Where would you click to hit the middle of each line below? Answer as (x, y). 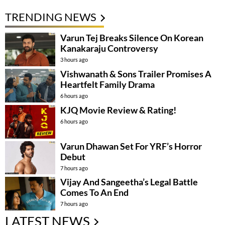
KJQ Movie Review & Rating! (118, 110)
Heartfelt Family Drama (107, 84)
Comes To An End (94, 193)
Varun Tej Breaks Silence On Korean (132, 37)
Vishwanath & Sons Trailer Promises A (136, 74)
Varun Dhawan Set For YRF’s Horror (131, 146)
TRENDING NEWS (51, 17)
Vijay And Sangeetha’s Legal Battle (129, 182)
